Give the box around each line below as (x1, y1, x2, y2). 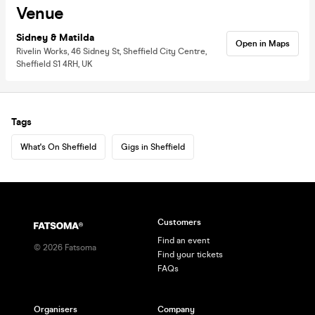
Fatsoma (63, 243, 96, 252)
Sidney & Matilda (16, 31, 94, 44)
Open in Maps (236, 38, 290, 49)
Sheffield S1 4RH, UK (16, 58, 93, 69)
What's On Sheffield (20, 141, 96, 152)
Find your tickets (157, 250, 223, 259)
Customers (157, 217, 201, 227)
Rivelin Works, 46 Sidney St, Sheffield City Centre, (16, 46, 207, 56)
